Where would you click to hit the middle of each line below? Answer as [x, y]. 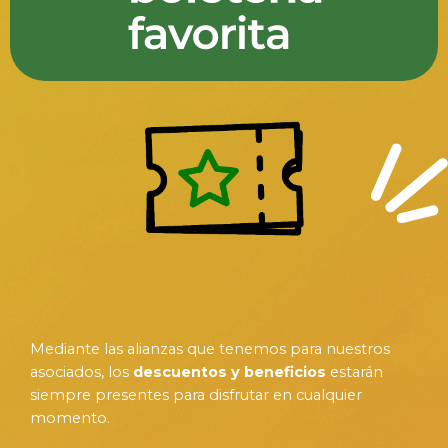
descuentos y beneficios [229, 371]
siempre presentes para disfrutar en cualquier [196, 394]
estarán [354, 371]
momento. [70, 417]
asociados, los [81, 371]
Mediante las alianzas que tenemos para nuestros [210, 348]
